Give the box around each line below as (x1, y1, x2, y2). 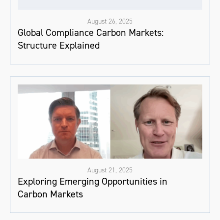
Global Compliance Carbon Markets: (18, 26, 164, 39)
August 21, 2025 (87, 165, 133, 175)
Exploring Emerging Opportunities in (18, 174, 167, 188)
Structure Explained (18, 39, 100, 52)
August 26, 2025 (87, 17, 133, 27)
